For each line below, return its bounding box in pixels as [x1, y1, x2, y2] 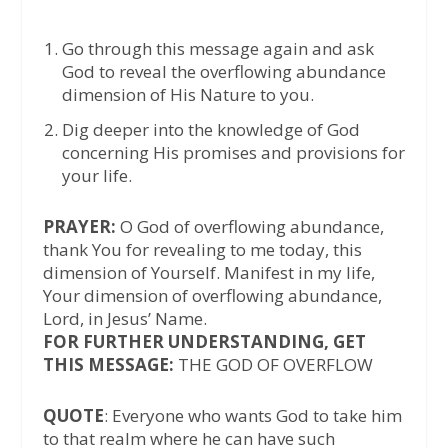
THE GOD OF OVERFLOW [177, 353, 373, 377]
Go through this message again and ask [61, 36, 374, 60]
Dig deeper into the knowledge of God [61, 117, 360, 141]
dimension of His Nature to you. [61, 82, 314, 106]
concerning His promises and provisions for [61, 140, 405, 164]
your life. [61, 163, 132, 187]
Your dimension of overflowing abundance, [42, 284, 382, 308]
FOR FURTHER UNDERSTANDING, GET [42, 330, 366, 354]
